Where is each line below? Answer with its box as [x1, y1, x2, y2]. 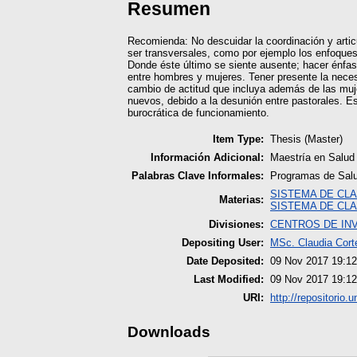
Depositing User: [182, 236, 264, 249]
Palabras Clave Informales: [131, 169, 264, 182]
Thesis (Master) [270, 132, 343, 145]
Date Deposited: [186, 254, 264, 267]
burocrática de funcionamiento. [127, 106, 269, 119]
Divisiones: [209, 218, 264, 230]
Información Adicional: [151, 151, 264, 163]
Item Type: [213, 132, 264, 145]
